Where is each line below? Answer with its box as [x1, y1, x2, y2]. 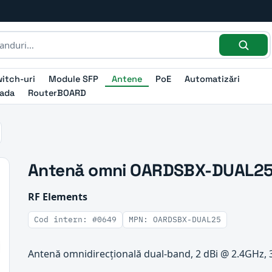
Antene [112, 73, 142, 84]
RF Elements [28, 190, 87, 203]
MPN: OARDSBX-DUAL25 [129, 214, 221, 225]
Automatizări [185, 73, 240, 84]
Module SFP [49, 73, 98, 84]
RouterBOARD [28, 87, 86, 98]
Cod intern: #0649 [34, 214, 117, 225]
